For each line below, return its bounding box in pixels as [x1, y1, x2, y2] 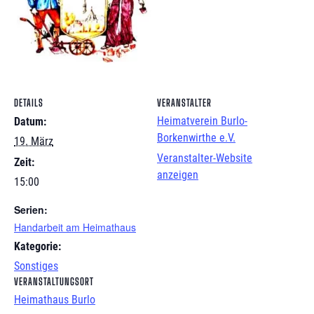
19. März [14, 135, 53, 149]
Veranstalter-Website [157, 151, 252, 165]
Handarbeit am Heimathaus [14, 219, 136, 234]
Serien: [14, 202, 48, 217]
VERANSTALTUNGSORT [14, 275, 94, 288]
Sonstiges [14, 259, 58, 273]
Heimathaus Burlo [14, 293, 95, 307]
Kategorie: [14, 239, 61, 253]
